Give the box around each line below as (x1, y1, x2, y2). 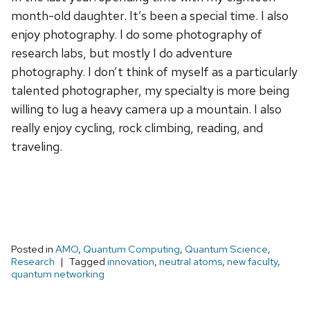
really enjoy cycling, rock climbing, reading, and (11, 120, 263, 136)
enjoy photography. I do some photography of (11, 26, 262, 43)
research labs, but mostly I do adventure (11, 45, 232, 62)
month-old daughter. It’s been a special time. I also (11, 8, 289, 24)
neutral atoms (159, 255, 222, 269)
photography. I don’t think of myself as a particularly (11, 64, 298, 80)
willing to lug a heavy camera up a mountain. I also (11, 101, 282, 118)
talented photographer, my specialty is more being (11, 82, 289, 99)
